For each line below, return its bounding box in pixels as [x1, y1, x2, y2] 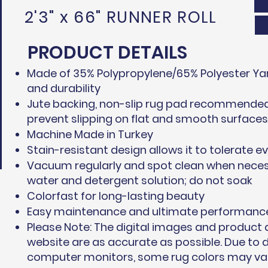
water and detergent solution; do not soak [27, 173, 252, 188]
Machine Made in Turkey [27, 127, 153, 142]
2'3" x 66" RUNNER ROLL [25, 6, 217, 28]
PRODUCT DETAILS [28, 40, 187, 65]
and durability [27, 81, 100, 96]
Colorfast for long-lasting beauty [27, 188, 205, 203]
